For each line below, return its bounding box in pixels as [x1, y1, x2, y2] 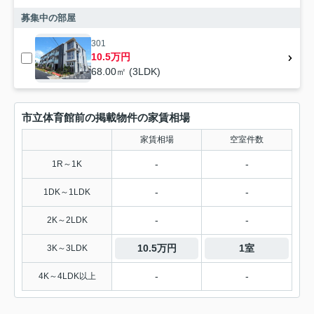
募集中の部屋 [21, 13, 76, 24]
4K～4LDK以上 [38, 271, 96, 282]
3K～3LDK [46, 243, 88, 254]
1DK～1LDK [43, 187, 90, 198]
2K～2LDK [46, 215, 88, 226]
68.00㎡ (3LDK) [91, 66, 161, 78]
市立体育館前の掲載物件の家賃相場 [22, 111, 190, 124]
